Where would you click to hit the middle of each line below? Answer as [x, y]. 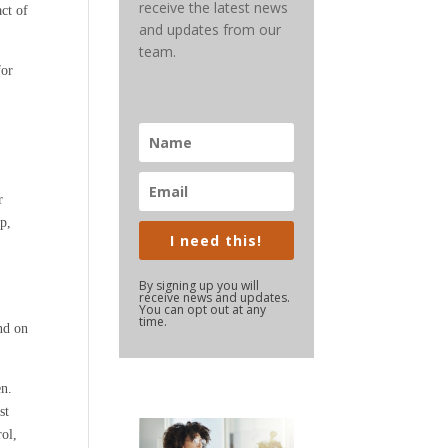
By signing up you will [199, 285]
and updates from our [210, 29]
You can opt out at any [203, 309]
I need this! [216, 240]
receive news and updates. [216, 297]
